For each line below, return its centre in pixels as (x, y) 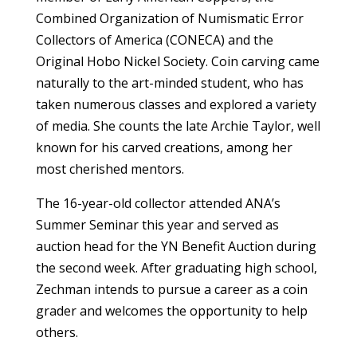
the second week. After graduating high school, (176, 267)
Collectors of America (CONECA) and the (154, 39)
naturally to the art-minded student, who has (169, 82)
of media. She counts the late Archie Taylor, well (178, 126)
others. (57, 332)
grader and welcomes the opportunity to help (171, 310)
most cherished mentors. (110, 169)
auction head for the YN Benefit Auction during (176, 246)
